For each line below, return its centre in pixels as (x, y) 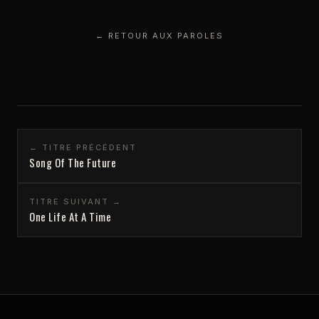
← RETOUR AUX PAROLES (159, 35)
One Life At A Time (70, 216)
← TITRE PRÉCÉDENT (83, 147)
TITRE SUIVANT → (75, 201)
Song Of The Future (73, 162)
